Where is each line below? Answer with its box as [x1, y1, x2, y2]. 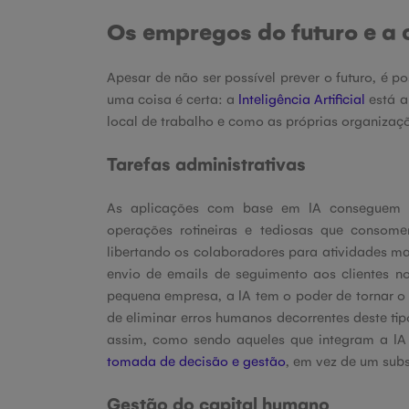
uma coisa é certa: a [107, 89, 239, 107]
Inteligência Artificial [238, 89, 366, 107]
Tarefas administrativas [107, 152, 306, 175]
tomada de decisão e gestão [107, 351, 286, 369]
